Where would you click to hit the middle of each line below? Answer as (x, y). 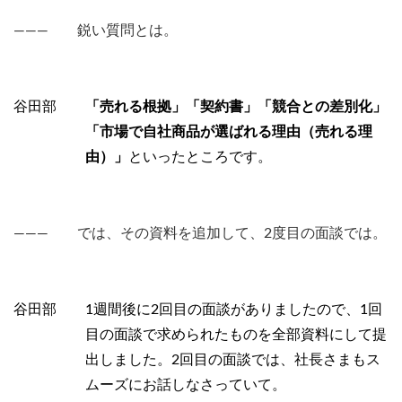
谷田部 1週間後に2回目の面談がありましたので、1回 (198, 309)
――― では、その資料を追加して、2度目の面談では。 (200, 233)
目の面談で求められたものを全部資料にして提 (236, 334)
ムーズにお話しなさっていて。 (186, 385)
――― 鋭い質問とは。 (96, 31)
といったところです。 (200, 157)
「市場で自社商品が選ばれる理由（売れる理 (229, 132)
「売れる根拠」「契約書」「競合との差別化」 (236, 107)
